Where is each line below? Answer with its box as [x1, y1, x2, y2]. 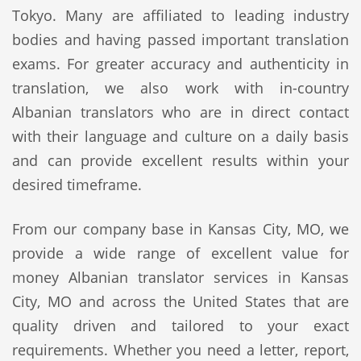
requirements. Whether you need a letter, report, [12, 340, 349, 359]
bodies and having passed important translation [12, 30, 349, 49]
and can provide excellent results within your [12, 151, 349, 170]
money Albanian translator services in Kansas [12, 268, 349, 287]
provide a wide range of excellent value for [12, 243, 349, 263]
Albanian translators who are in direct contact [12, 102, 349, 122]
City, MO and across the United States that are [12, 292, 349, 311]
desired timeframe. [12, 175, 142, 194]
